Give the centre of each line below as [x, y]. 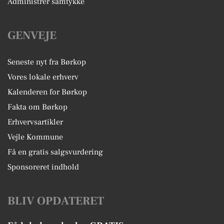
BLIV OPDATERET [56, 201]
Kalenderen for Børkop [47, 92]
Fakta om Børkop [37, 107]
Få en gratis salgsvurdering [55, 152]
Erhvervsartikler [35, 122]
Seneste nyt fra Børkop [47, 62]
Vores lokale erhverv [43, 77]
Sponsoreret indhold [43, 167]
